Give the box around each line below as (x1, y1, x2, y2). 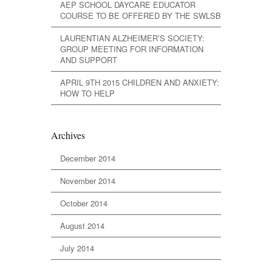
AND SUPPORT (60, 53, 117, 66)
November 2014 (60, 174, 115, 186)
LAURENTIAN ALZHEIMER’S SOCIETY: (60, 32, 205, 44)
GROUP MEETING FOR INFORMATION (60, 42, 203, 55)
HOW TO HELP (60, 87, 115, 99)
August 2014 (60, 219, 104, 231)
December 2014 (60, 152, 115, 164)
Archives (51, 128, 85, 141)
